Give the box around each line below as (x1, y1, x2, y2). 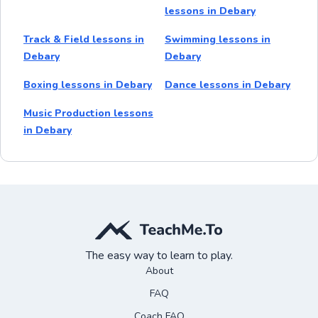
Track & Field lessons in (23, 32, 144, 46)
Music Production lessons (23, 106, 153, 120)
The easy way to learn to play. (85, 247, 233, 263)
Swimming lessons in (165, 32, 270, 46)
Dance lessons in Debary (165, 77, 290, 92)
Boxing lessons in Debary (23, 77, 152, 92)
